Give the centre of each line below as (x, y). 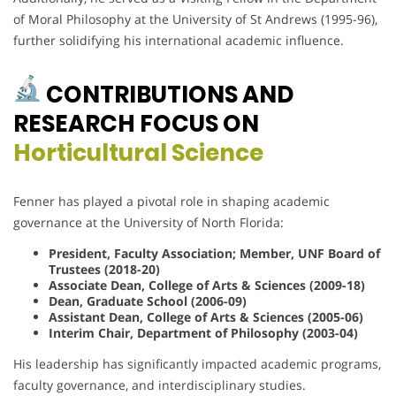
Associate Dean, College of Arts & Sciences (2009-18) (207, 286)
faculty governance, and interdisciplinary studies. (160, 385)
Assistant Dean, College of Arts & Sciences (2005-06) (206, 317)
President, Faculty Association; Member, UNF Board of (214, 254)
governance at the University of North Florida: (148, 223)
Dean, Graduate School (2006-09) (148, 301)
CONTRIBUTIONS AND (168, 95)
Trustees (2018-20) (104, 270)
